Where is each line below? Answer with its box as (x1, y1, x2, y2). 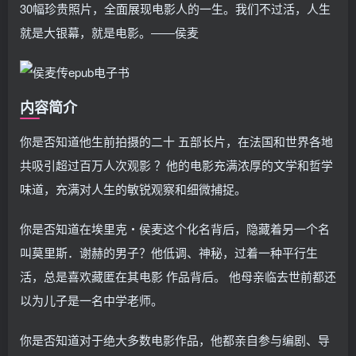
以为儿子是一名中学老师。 (20, 292, 163, 308)
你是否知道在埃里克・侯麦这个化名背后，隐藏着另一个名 (20, 220, 330, 237)
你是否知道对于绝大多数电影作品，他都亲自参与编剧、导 (20, 331, 330, 348)
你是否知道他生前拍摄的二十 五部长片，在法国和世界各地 (20, 133, 333, 149)
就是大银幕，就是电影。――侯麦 (20, 24, 199, 41)
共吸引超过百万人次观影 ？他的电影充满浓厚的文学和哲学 (20, 157, 333, 173)
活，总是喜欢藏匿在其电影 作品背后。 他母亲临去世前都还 (20, 268, 336, 284)
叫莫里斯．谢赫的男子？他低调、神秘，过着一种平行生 (20, 244, 318, 261)
